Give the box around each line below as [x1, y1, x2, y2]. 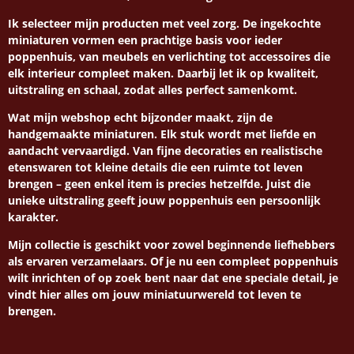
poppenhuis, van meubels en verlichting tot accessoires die [8, 49, 330, 65]
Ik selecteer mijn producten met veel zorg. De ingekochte [8, 16, 321, 32]
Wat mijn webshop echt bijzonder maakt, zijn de [8, 110, 273, 126]
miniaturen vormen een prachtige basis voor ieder [8, 32, 282, 48]
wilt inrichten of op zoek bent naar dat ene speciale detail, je [8, 270, 338, 286]
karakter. [8, 209, 58, 225]
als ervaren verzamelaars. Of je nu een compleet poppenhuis [8, 254, 338, 269]
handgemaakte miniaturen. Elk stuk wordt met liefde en [8, 126, 316, 142]
